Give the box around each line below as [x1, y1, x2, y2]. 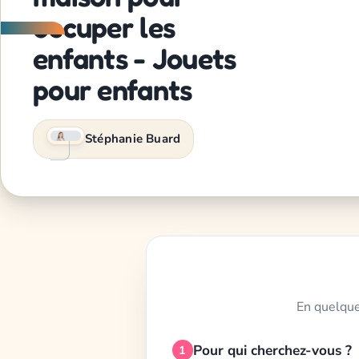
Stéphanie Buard [85, 131, 181, 147]
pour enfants [33, 72, 192, 107]
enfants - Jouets [33, 41, 236, 76]
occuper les [33, 10, 175, 45]
